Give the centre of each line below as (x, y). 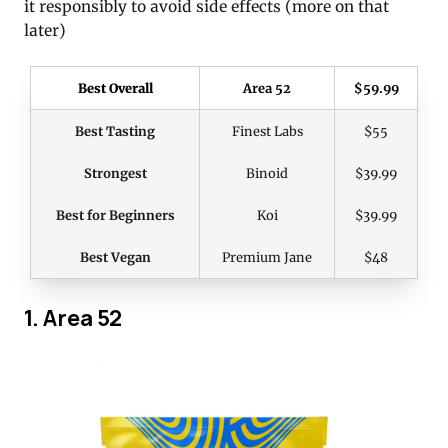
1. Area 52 (73, 318)
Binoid (267, 172)
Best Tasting (115, 130)
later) (45, 30)
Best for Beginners (115, 214)
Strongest (115, 172)
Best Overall (115, 87)
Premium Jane (267, 256)
